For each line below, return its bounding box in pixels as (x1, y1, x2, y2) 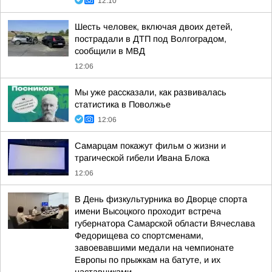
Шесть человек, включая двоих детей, (75, 22, 233, 32)
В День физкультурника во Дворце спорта (75, 194, 247, 204)
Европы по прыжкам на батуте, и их (75, 255, 220, 265)
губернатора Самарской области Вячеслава (75, 219, 255, 228)
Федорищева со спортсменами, (75, 231, 203, 240)
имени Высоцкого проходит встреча (75, 206, 221, 216)
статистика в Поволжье (75, 100, 171, 109)
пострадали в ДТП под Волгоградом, (75, 34, 226, 44)
